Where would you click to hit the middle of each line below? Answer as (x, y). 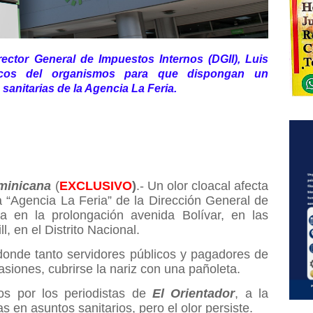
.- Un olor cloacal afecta (202, 185)
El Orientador (194, 293)
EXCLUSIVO (95, 185)
